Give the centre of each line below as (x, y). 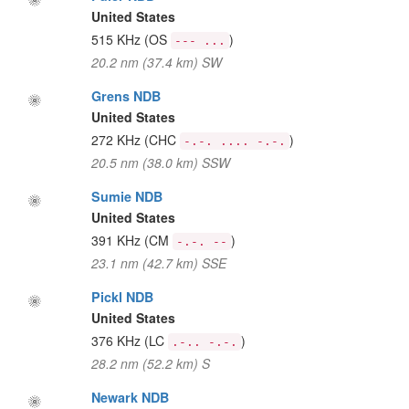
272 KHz (117, 140)
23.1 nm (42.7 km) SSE (158, 263)
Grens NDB (126, 96)
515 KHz (117, 39)
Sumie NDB (126, 196)
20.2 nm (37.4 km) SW (156, 62)
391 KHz (117, 240)
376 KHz (117, 341)
